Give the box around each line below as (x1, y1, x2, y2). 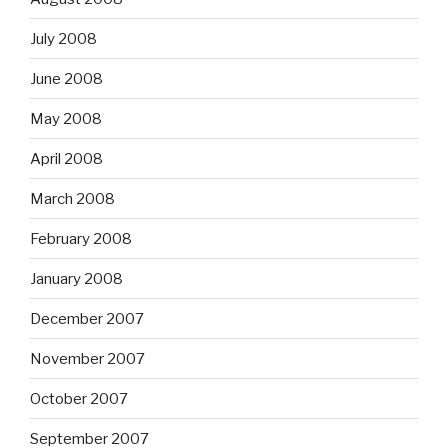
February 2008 (30, 229, 132, 248)
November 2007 (30, 349, 145, 368)
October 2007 (30, 389, 128, 408)
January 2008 (30, 269, 123, 288)
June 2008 (30, 69, 103, 88)
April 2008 (30, 149, 103, 168)
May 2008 (30, 109, 102, 128)
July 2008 (30, 29, 97, 48)
